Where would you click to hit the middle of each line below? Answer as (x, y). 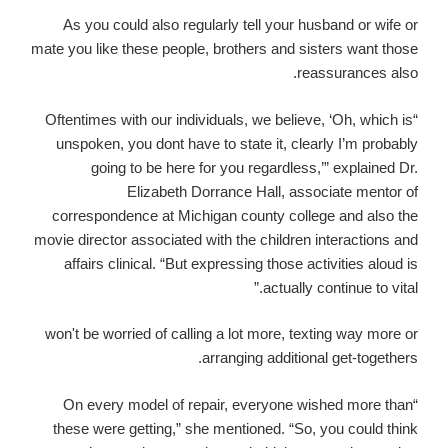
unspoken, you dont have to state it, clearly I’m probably (237, 143)
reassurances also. (357, 73)
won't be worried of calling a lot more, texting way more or (231, 334)
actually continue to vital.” (340, 287)
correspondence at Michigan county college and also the (235, 215)
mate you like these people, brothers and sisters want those (224, 49)
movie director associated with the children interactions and (226, 239)
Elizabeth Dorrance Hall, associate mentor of (272, 191)
